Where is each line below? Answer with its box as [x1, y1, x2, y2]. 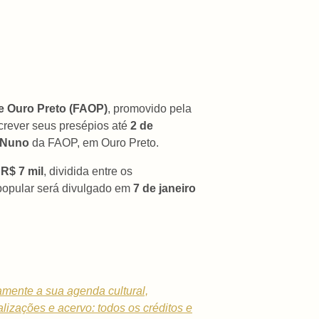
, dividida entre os [43, 165, 132, 178]
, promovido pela [108, 103, 192, 115]
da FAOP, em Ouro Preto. [29, 137, 159, 150]
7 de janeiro [133, 182, 196, 195]
